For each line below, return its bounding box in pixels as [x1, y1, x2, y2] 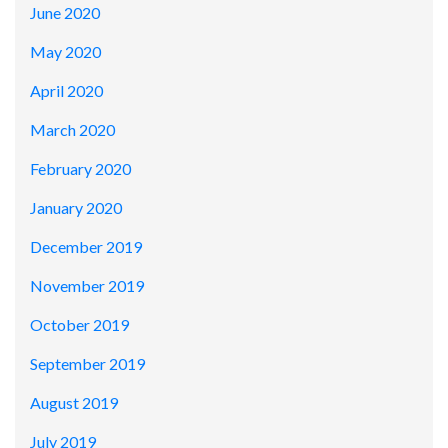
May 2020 [30, 42, 101, 62]
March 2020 [30, 120, 115, 140]
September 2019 [30, 354, 145, 374]
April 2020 [30, 81, 103, 101]
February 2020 [30, 159, 131, 179]
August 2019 [30, 393, 118, 413]
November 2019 [30, 276, 144, 296]
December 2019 [30, 237, 142, 257]
